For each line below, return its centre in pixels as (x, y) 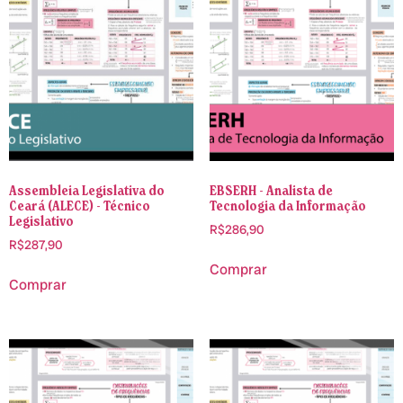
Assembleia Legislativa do (87, 190)
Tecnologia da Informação (287, 206)
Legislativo (41, 221)
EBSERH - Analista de (271, 190)
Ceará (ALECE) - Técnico (80, 206)
